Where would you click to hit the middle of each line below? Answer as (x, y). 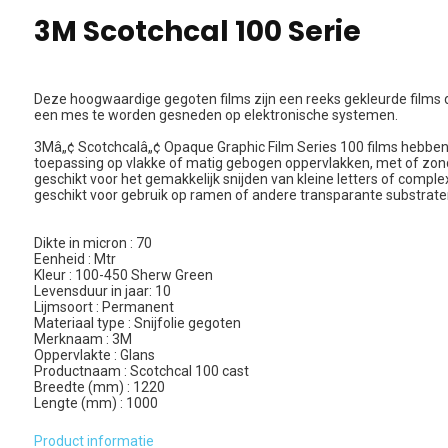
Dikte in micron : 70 (92, 243)
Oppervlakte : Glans (94, 355)
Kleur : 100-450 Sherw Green (123, 275)
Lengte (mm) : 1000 (95, 403)
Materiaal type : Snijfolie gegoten (137, 323)
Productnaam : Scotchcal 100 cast (141, 371)
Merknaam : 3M (82, 339)
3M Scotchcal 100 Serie (197, 31)
